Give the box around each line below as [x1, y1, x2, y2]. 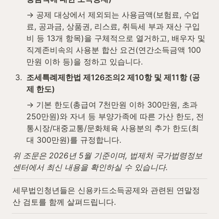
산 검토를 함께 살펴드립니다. [13, 197, 116, 207]
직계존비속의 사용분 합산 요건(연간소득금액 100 [26, 44, 201, 55]
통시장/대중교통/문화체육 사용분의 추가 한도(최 [26, 123, 199, 133]
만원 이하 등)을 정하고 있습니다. [26, 56, 143, 66]
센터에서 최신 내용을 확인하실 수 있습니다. [13, 162, 168, 172]
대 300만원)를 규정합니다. [26, 134, 121, 145]
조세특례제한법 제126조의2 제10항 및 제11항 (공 [26, 72, 200, 82]
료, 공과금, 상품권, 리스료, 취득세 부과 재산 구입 [26, 21, 200, 31]
